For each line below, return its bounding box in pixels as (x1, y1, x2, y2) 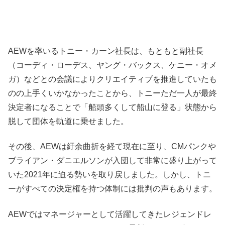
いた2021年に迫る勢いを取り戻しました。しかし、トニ (8, 170, 211, 179)
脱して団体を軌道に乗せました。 (8, 117, 129, 126)
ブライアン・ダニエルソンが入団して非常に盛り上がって (8, 156, 217, 165)
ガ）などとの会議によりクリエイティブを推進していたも (8, 74, 217, 83)
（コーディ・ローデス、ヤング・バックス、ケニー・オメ (8, 60, 217, 69)
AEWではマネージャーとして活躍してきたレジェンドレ (8, 209, 211, 218)
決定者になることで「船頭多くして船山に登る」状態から (8, 102, 217, 111)
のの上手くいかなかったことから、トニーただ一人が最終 (8, 88, 217, 97)
